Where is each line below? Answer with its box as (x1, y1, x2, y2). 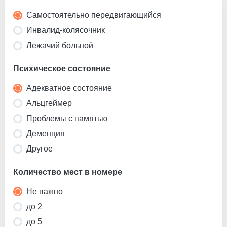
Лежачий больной (26, 41, 93, 50)
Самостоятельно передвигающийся (26, 10, 161, 19)
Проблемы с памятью (26, 113, 107, 123)
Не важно (26, 186, 63, 196)
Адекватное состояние (26, 83, 112, 92)
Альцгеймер (26, 98, 72, 107)
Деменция (26, 129, 65, 138)
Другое (26, 144, 53, 153)
